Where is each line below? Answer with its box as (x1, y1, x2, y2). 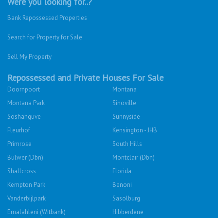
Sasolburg (112, 194, 140, 202)
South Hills (112, 140, 142, 148)
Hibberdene (112, 208, 144, 216)
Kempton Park (7, 181, 45, 189)
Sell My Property (7, 53, 52, 61)
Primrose (7, 140, 32, 148)
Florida (112, 167, 131, 175)
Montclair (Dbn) (112, 153, 155, 162)
